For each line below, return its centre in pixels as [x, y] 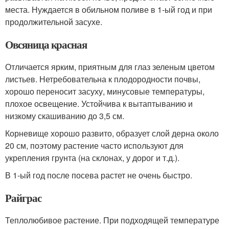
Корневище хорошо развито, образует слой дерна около [112, 133]
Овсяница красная [46, 44]
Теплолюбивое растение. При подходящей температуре [112, 220]
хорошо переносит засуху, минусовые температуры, [105, 91]
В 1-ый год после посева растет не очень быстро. [99, 175]
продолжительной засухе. [54, 21]
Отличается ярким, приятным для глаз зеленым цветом [110, 66]
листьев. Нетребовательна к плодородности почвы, [103, 79]
